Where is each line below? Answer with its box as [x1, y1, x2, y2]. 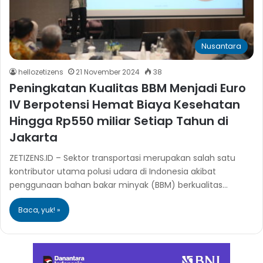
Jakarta [9, 129, 58, 146]
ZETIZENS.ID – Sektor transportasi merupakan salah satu [9, 151, 235, 164]
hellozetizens [18, 66, 63, 77]
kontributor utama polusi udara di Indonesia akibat [9, 165, 216, 177]
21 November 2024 [76, 66, 140, 77]
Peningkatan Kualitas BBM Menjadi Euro [9, 79, 246, 96]
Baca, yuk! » [18, 204, 60, 215]
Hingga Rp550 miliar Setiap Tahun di [9, 112, 228, 129]
